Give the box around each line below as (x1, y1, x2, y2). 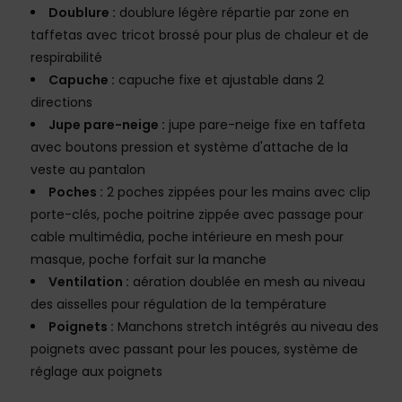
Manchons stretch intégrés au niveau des (114, 318, 379, 336)
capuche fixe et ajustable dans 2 (115, 71, 324, 90)
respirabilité (31, 48, 102, 67)
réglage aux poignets (31, 363, 162, 381)
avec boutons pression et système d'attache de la (31, 138, 348, 157)
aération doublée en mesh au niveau (129, 273, 365, 292)
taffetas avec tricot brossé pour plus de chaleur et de (31, 26, 369, 45)
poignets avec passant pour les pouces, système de (31, 340, 358, 359)
